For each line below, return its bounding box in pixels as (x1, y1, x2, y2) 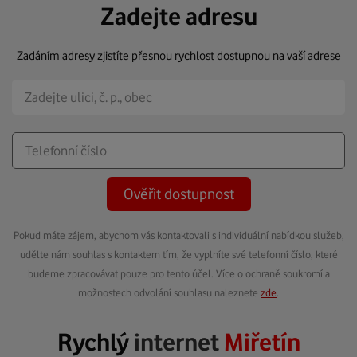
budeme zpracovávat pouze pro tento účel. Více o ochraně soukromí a (27, 267, 330, 280)
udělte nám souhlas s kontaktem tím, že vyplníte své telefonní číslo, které (19, 248, 338, 261)
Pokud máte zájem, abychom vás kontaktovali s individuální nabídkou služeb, (13, 229, 344, 241)
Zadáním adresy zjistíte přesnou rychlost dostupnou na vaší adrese (16, 49, 341, 63)
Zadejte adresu (100, 2, 257, 30)
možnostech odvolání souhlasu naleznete (78, 286, 261, 299)
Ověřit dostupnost (123, 185, 234, 202)
